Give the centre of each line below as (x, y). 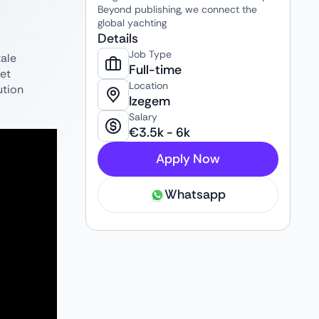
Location (148, 85)
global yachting (132, 23)
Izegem (150, 101)
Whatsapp (195, 194)
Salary (143, 117)
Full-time (155, 70)
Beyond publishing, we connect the (177, 9)
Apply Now (188, 159)
